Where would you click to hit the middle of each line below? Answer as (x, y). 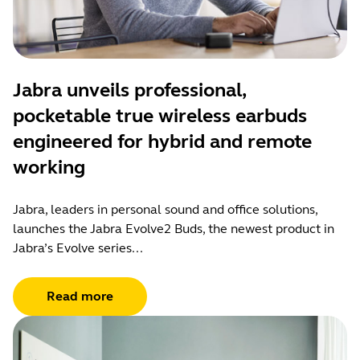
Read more (80, 297)
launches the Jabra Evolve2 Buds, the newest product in (174, 229)
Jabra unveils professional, (129, 91)
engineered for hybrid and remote (162, 142)
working (49, 168)
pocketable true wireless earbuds (160, 117)
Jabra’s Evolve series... (78, 248)
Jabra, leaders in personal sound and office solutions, (165, 210)
